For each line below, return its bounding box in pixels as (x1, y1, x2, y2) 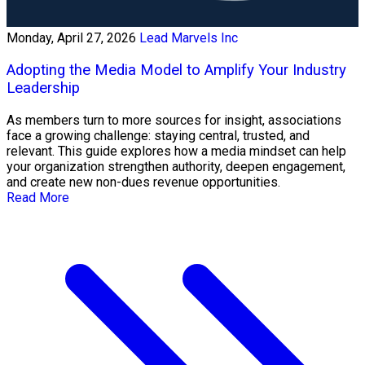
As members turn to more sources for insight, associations (7, 112, 341, 128)
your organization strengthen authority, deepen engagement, (7, 158, 345, 174)
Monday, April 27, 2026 (7, 30, 136, 46)
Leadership (7, 78, 80, 97)
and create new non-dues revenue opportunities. (7, 174, 280, 190)
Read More (7, 189, 69, 205)
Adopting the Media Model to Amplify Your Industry (7, 60, 346, 79)
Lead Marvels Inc (139, 30, 238, 46)
